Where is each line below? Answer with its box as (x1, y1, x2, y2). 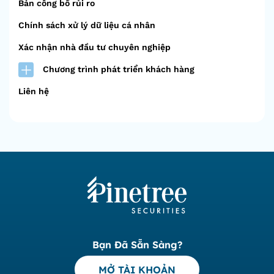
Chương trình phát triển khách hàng (43, 64, 194, 74)
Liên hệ (18, 86, 49, 96)
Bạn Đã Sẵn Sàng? (92, 239, 182, 251)
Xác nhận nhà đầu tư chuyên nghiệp (18, 42, 171, 52)
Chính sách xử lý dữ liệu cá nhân (18, 20, 155, 30)
